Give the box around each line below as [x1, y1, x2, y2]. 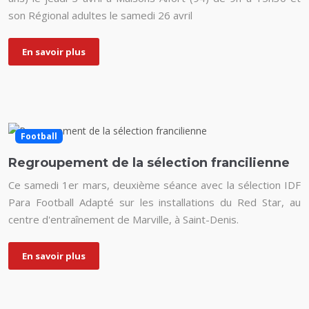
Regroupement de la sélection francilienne [8, 154, 290, 170]
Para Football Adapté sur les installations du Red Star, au [8, 195, 301, 209]
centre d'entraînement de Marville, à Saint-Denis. [8, 212, 239, 226]
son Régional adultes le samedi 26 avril [8, 8, 192, 22]
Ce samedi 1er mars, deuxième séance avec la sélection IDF [8, 177, 301, 192]
